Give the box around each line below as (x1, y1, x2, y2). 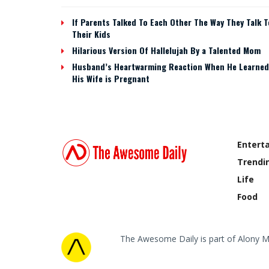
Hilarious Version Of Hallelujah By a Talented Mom (72, 44, 261, 57)
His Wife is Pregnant (72, 72, 150, 85)
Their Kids (72, 28, 110, 41)
